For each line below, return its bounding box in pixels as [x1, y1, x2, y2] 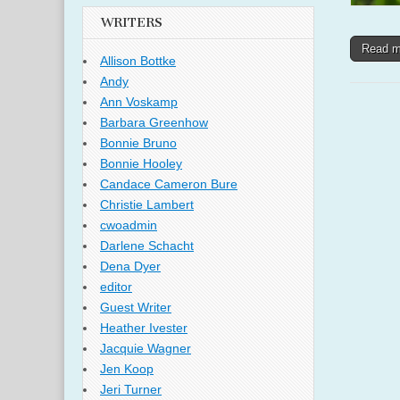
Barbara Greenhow [100, 115, 208, 130]
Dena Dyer [100, 259, 161, 274]
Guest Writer [100, 300, 171, 315]
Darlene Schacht [100, 238, 194, 254]
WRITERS [101, 15, 162, 30]
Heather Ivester [100, 321, 187, 336]
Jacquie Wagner [100, 341, 191, 356]
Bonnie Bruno [100, 136, 177, 151]
